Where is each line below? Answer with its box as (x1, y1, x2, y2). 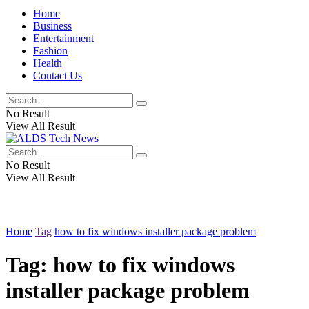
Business (33, 20, 72, 32)
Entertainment (33, 32, 94, 44)
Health (33, 57, 62, 69)
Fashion (33, 45, 68, 57)
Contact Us (33, 70, 82, 81)
